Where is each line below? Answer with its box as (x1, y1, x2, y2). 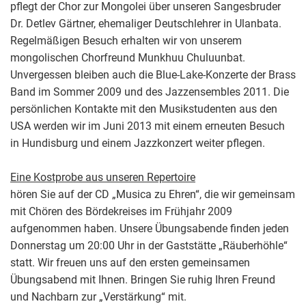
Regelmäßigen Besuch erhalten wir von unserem (10, 33, 242, 47)
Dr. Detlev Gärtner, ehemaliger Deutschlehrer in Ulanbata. (10, 16, 281, 30)
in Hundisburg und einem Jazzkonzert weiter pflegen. (10, 136, 265, 150)
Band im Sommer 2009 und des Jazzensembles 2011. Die (10, 85, 289, 98)
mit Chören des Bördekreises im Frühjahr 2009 (10, 204, 232, 218)
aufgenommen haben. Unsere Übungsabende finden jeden (10, 221, 289, 235)
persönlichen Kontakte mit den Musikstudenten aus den (10, 102, 277, 115)
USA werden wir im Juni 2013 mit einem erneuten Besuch (10, 119, 285, 133)
